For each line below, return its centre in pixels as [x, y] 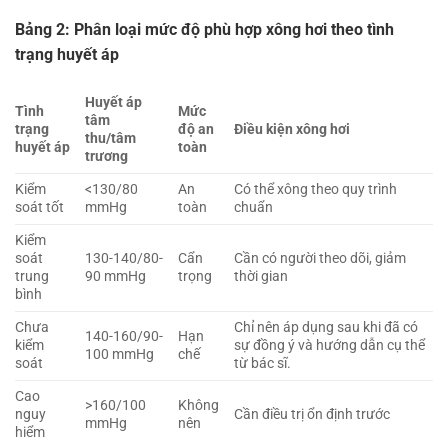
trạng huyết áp [67, 54]
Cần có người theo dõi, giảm [320, 259]
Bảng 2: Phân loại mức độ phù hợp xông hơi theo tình [204, 29]
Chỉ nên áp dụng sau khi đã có [326, 328]
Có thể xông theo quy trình [316, 190]
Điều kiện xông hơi [292, 130]
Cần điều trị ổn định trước [312, 415]
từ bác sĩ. [263, 364]
